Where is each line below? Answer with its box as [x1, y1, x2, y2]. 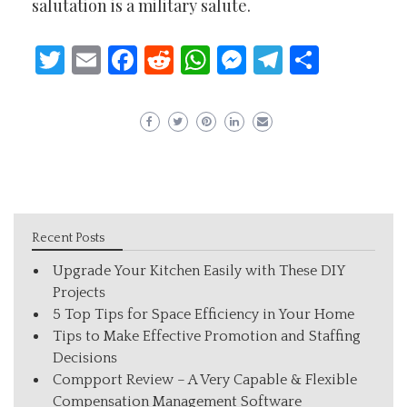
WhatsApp [210, 39, 344, 79]
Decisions [53, 349, 117, 366]
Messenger [246, 39, 388, 79]
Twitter [65, 39, 162, 79]
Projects [53, 283, 105, 301]
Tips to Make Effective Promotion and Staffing [53, 327, 361, 344]
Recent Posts [32, 230, 104, 245]
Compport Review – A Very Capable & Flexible [53, 371, 357, 388]
